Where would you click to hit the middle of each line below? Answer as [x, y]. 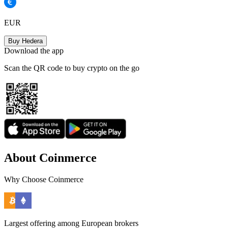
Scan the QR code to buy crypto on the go [72, 68]
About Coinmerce [50, 158]
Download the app [34, 51]
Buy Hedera [25, 41]
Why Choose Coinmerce [44, 180]
